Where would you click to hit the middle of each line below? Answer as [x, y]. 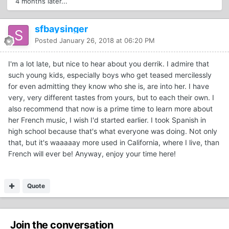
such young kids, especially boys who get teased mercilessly [110, 75]
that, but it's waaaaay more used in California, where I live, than [114, 143]
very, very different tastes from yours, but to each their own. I [111, 98]
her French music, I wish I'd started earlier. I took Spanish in [107, 120]
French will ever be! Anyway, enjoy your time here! [92, 154]
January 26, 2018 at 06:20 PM [107, 41]
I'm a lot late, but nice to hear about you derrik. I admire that [109, 64]
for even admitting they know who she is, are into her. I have [109, 86]
